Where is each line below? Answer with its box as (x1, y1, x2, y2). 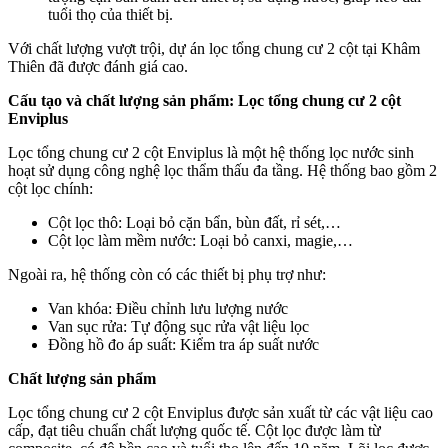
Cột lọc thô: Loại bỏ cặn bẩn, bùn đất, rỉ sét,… (48, 213, 341, 231)
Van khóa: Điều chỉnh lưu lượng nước (48, 299, 288, 317)
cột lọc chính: (8, 179, 93, 197)
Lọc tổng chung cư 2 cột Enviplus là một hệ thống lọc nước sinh (8, 143, 414, 161)
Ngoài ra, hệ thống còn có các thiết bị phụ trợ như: (8, 265, 326, 283)
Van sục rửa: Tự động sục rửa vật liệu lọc (48, 317, 309, 335)
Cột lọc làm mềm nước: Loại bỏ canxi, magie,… (48, 231, 353, 249)
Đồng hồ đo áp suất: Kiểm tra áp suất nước (48, 335, 319, 353)
